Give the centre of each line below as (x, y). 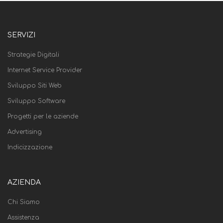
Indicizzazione (30, 147)
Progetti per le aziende (43, 116)
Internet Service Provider (45, 70)
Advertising (25, 132)
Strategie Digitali (33, 55)
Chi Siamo (24, 202)
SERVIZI (21, 35)
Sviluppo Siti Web (35, 86)
